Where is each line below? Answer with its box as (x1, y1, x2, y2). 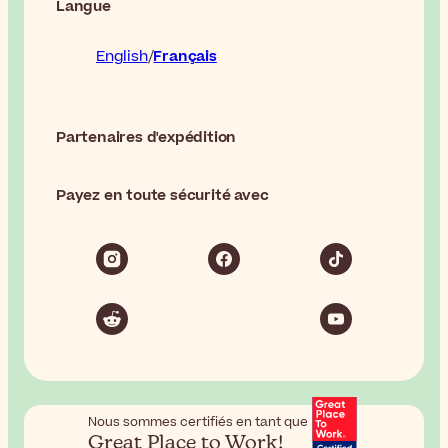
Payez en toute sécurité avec (56, 184, 269, 206)
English (96, 45, 148, 67)
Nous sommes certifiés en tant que (87, 412, 308, 431)
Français (153, 45, 217, 67)
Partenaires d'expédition (56, 126, 237, 148)
